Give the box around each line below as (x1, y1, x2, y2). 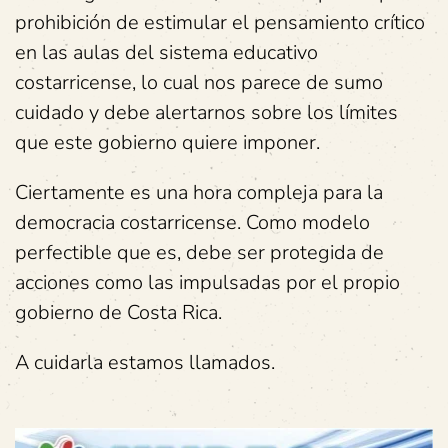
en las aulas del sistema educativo (15, 38, 318, 66)
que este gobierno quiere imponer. (15, 128, 320, 156)
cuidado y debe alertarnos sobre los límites (15, 98, 398, 126)
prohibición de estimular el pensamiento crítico (15, 8, 425, 36)
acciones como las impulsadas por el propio (15, 268, 400, 296)
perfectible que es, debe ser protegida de (15, 238, 384, 266)
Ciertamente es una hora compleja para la (15, 178, 383, 206)
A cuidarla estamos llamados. (15, 348, 275, 376)
